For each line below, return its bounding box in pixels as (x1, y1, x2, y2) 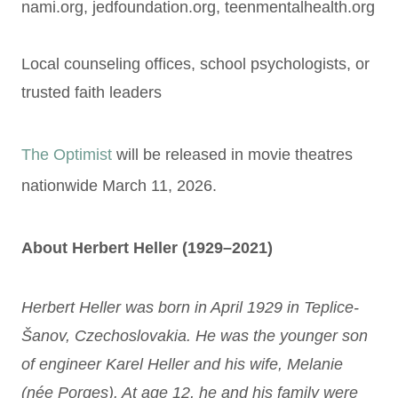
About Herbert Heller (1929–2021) (21, 239, 273, 257)
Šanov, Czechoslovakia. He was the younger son (21, 327, 368, 345)
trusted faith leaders (21, 84, 162, 101)
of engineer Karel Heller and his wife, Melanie (21, 355, 343, 373)
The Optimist (21, 146, 112, 163)
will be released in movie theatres (112, 146, 353, 163)
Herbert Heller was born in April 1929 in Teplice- (21, 298, 359, 316)
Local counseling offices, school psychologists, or (21, 55, 370, 73)
